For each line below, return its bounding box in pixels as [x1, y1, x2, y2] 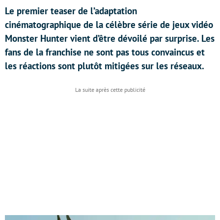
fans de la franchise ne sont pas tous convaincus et [5, 46, 205, 58]
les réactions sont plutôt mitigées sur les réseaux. [5, 60, 204, 72]
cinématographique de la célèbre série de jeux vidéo [5, 19, 213, 30]
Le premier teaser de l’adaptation [5, 5, 137, 17]
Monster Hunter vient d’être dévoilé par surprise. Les [5, 32, 215, 44]
